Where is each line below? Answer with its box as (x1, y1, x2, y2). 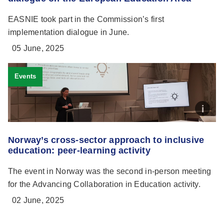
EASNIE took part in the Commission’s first (8, 14, 164, 23)
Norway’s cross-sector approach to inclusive (8, 134, 204, 145)
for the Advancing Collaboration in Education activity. (8, 179, 200, 188)
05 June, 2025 (12, 43, 64, 52)
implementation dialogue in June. (8, 27, 129, 36)
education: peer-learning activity (8, 145, 150, 155)
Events (14, 72, 36, 80)
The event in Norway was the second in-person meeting (8, 166, 211, 175)
